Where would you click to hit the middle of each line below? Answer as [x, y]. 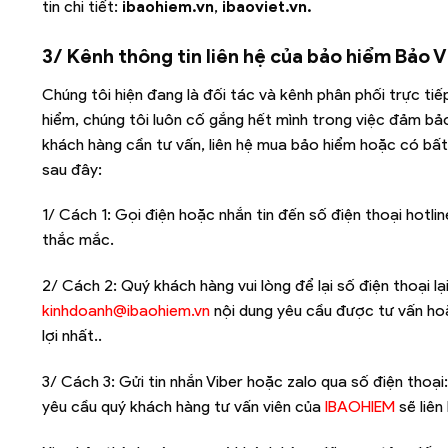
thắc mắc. [78, 240]
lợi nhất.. [72, 336]
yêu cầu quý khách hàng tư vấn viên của [183, 406]
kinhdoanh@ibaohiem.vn [126, 311]
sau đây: [72, 169]
